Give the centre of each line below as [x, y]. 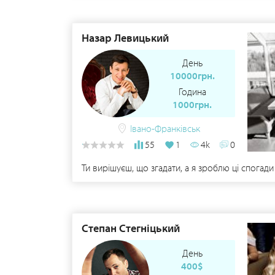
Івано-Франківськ [165, 128]
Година [192, 91]
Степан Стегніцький [131, 228]
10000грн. [192, 76]
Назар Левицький [125, 38]
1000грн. [192, 104]
